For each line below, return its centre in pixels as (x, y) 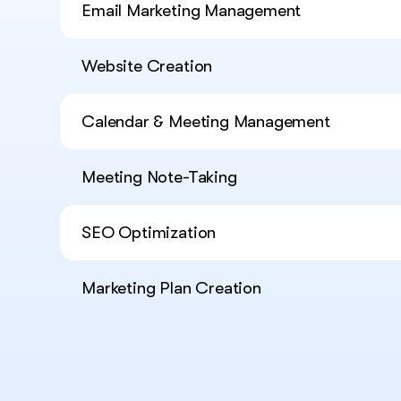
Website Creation (147, 67)
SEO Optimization (149, 233)
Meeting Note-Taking (159, 178)
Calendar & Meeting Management (206, 122)
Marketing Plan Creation (171, 289)
